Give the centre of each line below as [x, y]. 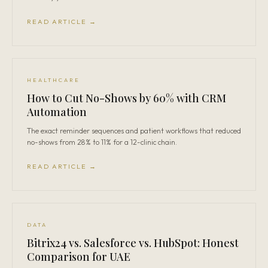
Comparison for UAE [79, 257]
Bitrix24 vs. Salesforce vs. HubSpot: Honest [133, 243]
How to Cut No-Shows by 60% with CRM [127, 98]
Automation [57, 112]
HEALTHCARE [54, 80]
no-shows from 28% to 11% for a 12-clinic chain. [102, 142]
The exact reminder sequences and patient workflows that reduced [134, 131]
